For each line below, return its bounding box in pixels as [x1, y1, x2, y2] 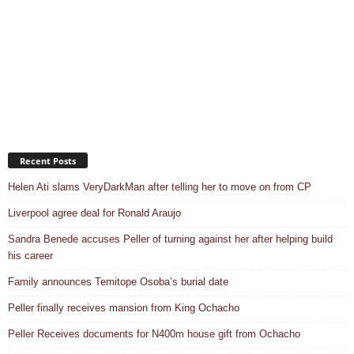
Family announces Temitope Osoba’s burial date [8, 275, 228, 288]
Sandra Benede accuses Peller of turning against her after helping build [8, 232, 333, 245]
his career [8, 249, 53, 262]
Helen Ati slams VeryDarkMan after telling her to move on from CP [8, 180, 311, 193]
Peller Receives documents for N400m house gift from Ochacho [8, 327, 300, 340]
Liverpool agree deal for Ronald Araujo [8, 206, 181, 219]
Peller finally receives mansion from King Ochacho [8, 301, 239, 314]
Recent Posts [20, 154, 76, 167]
